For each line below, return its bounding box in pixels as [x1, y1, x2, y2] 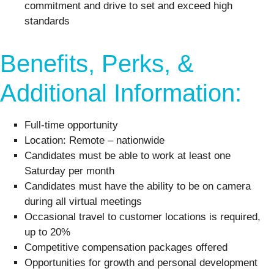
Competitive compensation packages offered [24, 242, 228, 254]
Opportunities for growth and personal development [24, 257, 257, 269]
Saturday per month [24, 165, 114, 177]
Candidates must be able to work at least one [24, 150, 231, 162]
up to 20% [24, 226, 70, 239]
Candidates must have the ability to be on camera [24, 180, 251, 193]
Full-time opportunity [24, 119, 118, 131]
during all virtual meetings [24, 196, 142, 208]
